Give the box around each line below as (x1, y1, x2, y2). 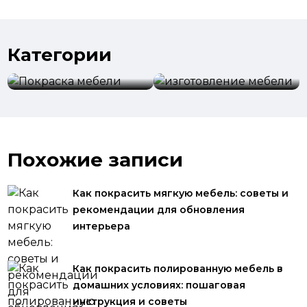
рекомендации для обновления (73, 204, 245, 216)
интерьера (73, 220, 131, 232)
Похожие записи (8, 148, 184, 171)
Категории (8, 44, 112, 66)
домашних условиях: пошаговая (73, 279, 246, 291)
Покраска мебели (21, 62, 118, 74)
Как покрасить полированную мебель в (73, 262, 284, 275)
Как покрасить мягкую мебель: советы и (73, 187, 289, 199)
